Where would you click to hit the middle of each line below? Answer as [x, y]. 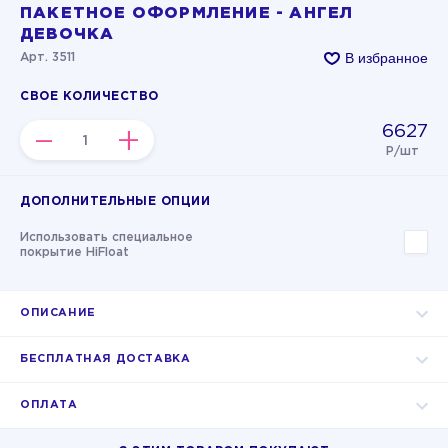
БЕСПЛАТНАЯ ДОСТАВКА [105, 359]
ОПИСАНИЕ [58, 313]
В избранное [386, 57]
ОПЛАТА [49, 405]
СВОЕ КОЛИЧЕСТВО [89, 96]
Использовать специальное [106, 237]
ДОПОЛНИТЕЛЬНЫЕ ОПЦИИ [115, 201]
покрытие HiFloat [74, 252]
